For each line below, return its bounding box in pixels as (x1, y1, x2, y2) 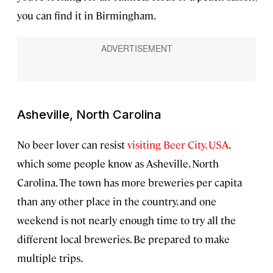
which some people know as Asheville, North (17, 156, 219, 170)
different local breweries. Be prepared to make (17, 232, 230, 246)
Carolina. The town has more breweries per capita (17, 175, 242, 189)
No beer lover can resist (17, 137, 127, 151)
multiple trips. (17, 250, 83, 264)
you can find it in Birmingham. (17, 9, 156, 23)
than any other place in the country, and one (17, 194, 216, 208)
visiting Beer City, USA (127, 137, 229, 151)
